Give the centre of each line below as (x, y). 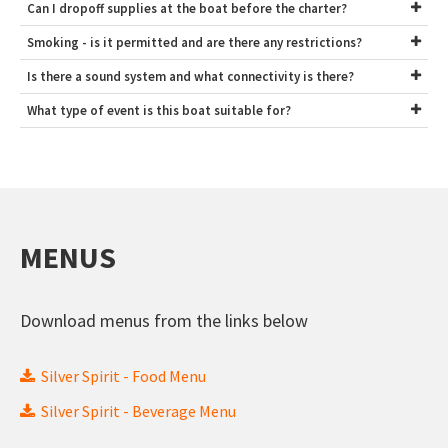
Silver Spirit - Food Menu (121, 376)
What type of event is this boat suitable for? (159, 111)
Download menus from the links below (164, 321)
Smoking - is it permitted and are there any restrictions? (195, 43)
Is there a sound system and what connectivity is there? (191, 77)
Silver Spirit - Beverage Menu (136, 411)
